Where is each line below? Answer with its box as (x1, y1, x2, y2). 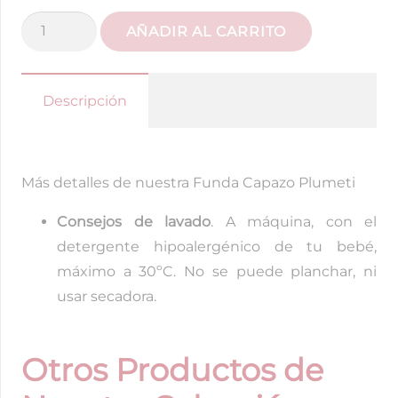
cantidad (20, 139, 84, 156)
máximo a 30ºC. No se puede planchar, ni (57, 262, 377, 280)
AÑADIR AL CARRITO (125, 22, 287, 40)
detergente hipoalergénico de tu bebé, (57, 237, 377, 255)
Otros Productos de (21, 350, 323, 389)
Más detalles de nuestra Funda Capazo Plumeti (21, 173, 355, 191)
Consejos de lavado (57, 212, 211, 230)
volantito (20, 64, 84, 82)
